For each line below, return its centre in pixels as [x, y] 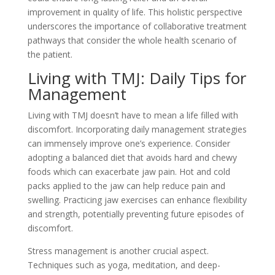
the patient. [50, 55]
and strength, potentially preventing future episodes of [135, 214]
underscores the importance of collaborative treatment [137, 26]
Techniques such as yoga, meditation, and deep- [124, 265]
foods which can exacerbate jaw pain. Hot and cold [129, 172]
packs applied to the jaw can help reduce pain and [126, 186]
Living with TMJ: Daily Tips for [137, 78]
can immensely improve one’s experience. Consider [129, 144]
